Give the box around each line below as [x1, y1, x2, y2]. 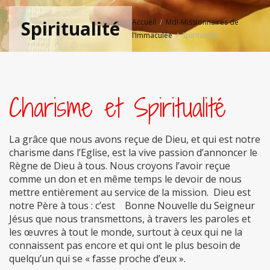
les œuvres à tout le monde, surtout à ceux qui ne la [9, 225, 242, 239]
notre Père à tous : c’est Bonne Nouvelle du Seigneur [9, 199, 255, 212]
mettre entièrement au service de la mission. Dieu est [9, 186, 251, 199]
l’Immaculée [132, 30, 172, 40]
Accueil [132, 17, 156, 27]
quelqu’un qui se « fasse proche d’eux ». [9, 252, 186, 265]
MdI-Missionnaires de [166, 17, 239, 27]
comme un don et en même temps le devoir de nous [9, 172, 242, 186]
